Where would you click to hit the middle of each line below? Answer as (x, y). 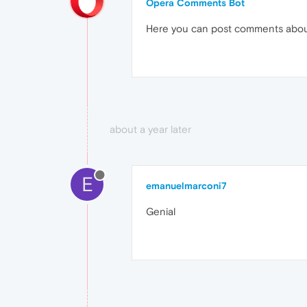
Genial (161, 211)
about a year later (150, 129)
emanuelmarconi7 (186, 186)
